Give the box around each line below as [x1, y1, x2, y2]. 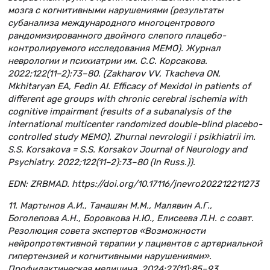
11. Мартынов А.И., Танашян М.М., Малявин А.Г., [8, 199, 212, 211]
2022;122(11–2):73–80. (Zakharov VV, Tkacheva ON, [8, 67, 221, 79]
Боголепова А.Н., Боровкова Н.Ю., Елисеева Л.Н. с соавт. [8, 212, 254, 224]
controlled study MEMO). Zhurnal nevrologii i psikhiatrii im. [8, 131, 256, 142]
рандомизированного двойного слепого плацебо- [8, 30, 226, 41]
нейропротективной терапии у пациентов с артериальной [8, 237, 262, 249]
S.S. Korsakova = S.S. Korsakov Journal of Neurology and [8, 143, 247, 155]
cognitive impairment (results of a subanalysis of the [8, 105, 231, 117]
